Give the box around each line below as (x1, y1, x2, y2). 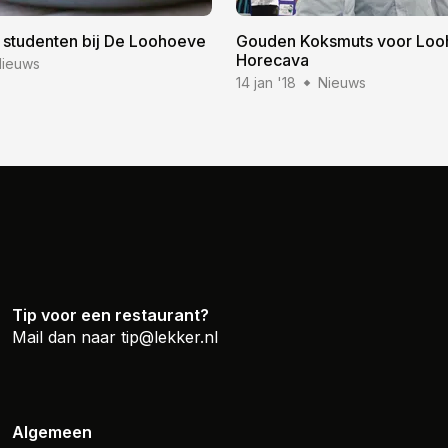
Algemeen (12, 422, 92, 442)
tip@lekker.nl (121, 327, 218, 347)
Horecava (236, 50, 309, 70)
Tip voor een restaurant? (12, 305, 209, 325)
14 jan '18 (236, 74, 296, 91)
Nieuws (318, 74, 366, 91)
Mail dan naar (12, 327, 121, 347)
